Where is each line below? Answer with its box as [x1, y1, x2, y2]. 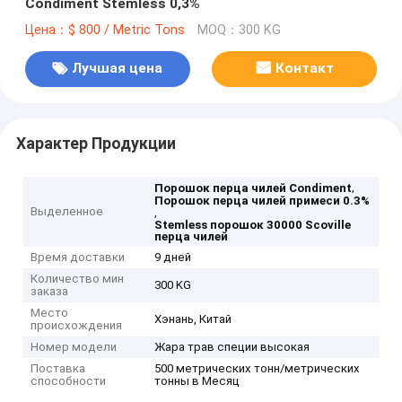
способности [31, 374, 107, 389]
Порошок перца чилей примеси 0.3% [154, 194, 371, 208]
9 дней [154, 250, 192, 265]
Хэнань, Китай [154, 312, 232, 327]
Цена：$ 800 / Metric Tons [24, 22, 185, 38]
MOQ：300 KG [197, 22, 281, 38]
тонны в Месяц [154, 374, 240, 389]
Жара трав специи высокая [154, 340, 310, 354]
